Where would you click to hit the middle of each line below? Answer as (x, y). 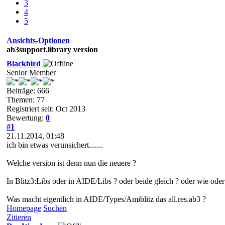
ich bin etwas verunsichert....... (55, 145)
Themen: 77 (26, 99)
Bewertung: (26, 118)
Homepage (24, 208)
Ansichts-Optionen (38, 40)
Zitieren (19, 217)
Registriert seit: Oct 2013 (46, 108)
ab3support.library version (52, 49)
